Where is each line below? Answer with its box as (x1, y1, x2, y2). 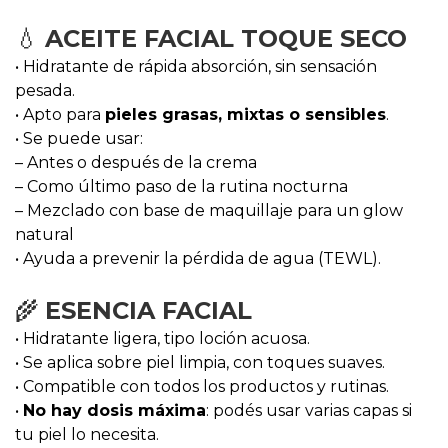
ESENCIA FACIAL (45, 296, 252, 325)
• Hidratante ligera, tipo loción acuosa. (15, 329, 310, 348)
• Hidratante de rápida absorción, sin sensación (15, 57, 377, 76)
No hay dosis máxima (23, 401, 206, 420)
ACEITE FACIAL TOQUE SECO (45, 24, 407, 53)
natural (15, 225, 74, 244)
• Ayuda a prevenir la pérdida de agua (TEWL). (15, 249, 381, 268)
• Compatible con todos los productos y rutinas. (15, 377, 389, 396)
